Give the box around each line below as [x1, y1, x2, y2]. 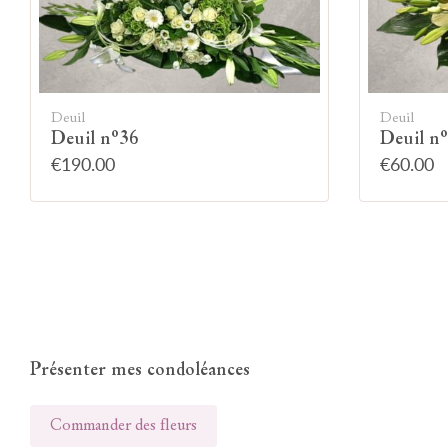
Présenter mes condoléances [30, 358, 250, 382]
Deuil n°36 [51, 127, 139, 151]
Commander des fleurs [50, 415, 197, 436]
